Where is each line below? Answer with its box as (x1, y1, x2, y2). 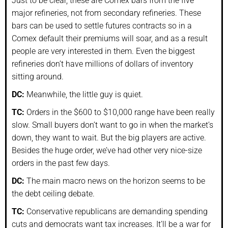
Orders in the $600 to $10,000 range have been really (24, 107, 215, 117)
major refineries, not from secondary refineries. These (12, 8, 201, 18)
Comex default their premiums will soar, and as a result (12, 33, 208, 43)
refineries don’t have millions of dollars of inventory (12, 59, 193, 69)
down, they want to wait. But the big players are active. (12, 132, 206, 142)
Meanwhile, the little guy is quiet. (24, 89, 143, 99)
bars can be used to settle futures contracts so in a (12, 20, 192, 31)
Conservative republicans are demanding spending (24, 206, 208, 216)
